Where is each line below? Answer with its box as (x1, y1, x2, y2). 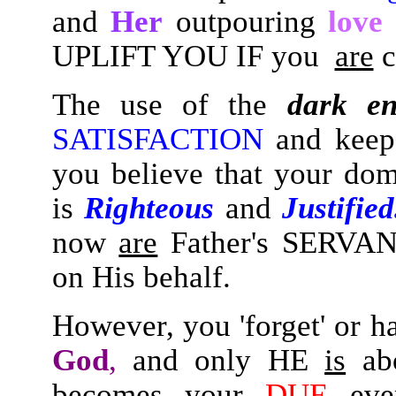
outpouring (163, 4, 328, 38)
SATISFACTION (51, 122, 263, 156)
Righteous (84, 191, 214, 225)
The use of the (51, 88, 268, 121)
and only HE (132, 343, 325, 377)
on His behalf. (51, 260, 231, 293)
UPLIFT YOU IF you (51, 39, 335, 72)
